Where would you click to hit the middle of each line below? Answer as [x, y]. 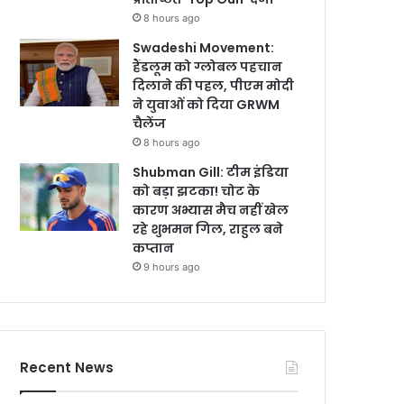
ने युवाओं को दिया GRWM [207, 105]
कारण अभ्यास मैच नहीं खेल [211, 210]
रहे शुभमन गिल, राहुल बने [208, 229]
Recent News [67, 367]
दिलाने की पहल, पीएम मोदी [214, 86]
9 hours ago [172, 267]
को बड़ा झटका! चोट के [197, 191]
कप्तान [154, 248]
